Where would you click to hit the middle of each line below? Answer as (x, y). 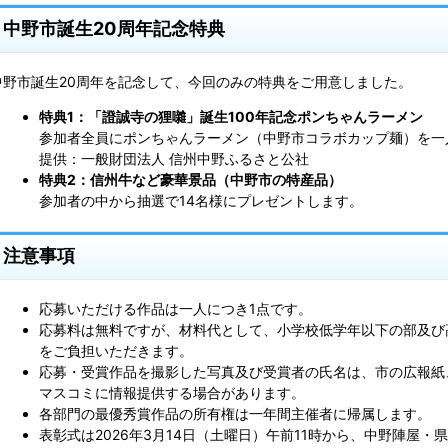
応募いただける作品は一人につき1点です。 (175, 309)
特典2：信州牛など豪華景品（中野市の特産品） (190, 179)
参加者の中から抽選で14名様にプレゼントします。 (201, 200)
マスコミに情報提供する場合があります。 (172, 393)
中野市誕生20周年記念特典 (114, 27)
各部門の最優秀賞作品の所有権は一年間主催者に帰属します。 (235, 414)
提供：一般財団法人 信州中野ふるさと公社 (174, 158)
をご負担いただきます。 (116, 351)
